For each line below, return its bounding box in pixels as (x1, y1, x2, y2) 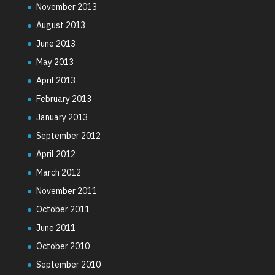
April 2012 (36, 148, 76, 160)
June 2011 (36, 222, 76, 233)
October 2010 (36, 240, 90, 252)
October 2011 (36, 203, 90, 215)
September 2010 (36, 258, 101, 270)
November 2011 (36, 185, 97, 196)
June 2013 (36, 37, 76, 49)
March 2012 (36, 166, 81, 178)
